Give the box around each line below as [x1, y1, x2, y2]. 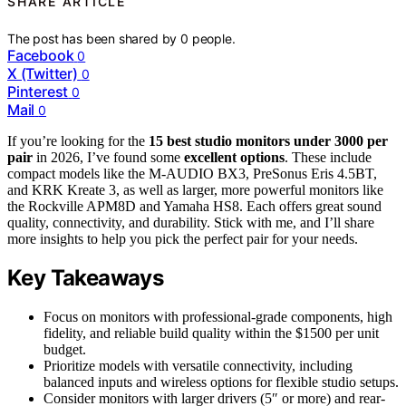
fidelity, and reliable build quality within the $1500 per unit [43, 325, 379, 342]
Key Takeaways [7, 265, 164, 292]
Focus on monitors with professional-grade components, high [43, 309, 392, 325]
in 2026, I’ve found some [33, 149, 184, 165]
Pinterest [7, 82, 69, 101]
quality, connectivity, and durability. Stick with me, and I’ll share [7, 214, 374, 230]
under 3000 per [294, 132, 388, 149]
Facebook [7, 45, 74, 64]
